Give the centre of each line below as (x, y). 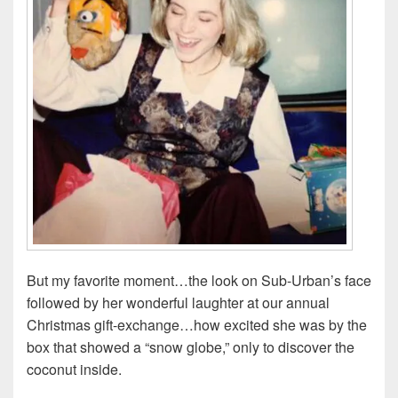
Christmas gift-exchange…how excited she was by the (197, 325)
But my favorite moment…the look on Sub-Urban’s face (199, 281)
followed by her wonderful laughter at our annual (178, 303)
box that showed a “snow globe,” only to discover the (191, 347)
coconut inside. (74, 370)
